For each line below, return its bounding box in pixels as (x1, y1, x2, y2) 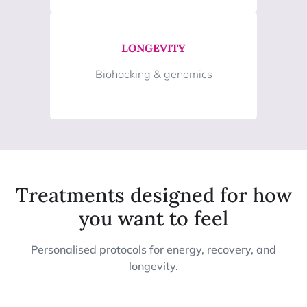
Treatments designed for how (15, 182, 292, 208)
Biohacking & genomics (95, 67, 212, 82)
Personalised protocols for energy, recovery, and (31, 242, 276, 256)
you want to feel (79, 205, 228, 231)
